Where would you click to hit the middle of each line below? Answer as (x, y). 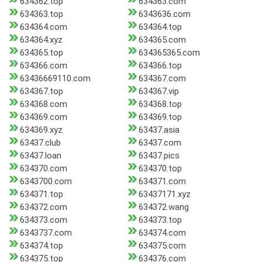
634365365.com (169, 53)
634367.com (162, 79)
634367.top (42, 92)
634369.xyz (41, 130)
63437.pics (159, 156)
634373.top (160, 220)
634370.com (44, 169)
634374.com (162, 233)
